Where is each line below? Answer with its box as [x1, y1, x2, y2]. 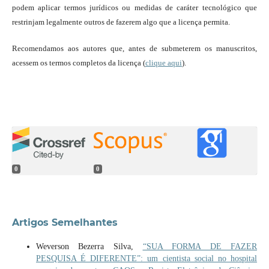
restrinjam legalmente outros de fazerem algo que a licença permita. [11, 17, 230, 26]
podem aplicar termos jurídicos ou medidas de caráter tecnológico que [11, 2, 258, 12]
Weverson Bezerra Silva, [35, 241, 143, 251]
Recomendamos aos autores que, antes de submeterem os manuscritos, [11, 43, 258, 53]
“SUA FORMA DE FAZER [142, 241, 258, 251]
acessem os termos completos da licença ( [11, 58, 145, 67]
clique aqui [145, 58, 182, 67]
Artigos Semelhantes [11, 216, 118, 228]
